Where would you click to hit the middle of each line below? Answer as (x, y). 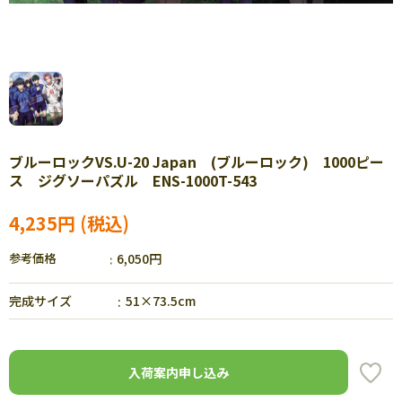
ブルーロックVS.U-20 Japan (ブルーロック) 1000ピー (197, 162)
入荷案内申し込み (179, 372)
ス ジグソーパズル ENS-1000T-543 (133, 180)
